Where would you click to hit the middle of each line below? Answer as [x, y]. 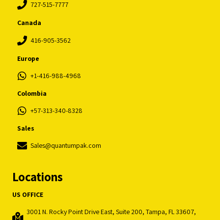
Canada [29, 22]
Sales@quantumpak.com [66, 145]
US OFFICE [28, 194]
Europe [28, 58]
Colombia [32, 93]
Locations [38, 176]
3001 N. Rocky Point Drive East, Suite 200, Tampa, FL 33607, [111, 211]
